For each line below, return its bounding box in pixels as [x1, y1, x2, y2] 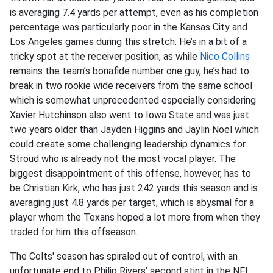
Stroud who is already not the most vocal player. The [10, 153, 236, 165]
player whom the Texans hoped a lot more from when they [10, 211, 260, 224]
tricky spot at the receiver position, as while [10, 51, 200, 63]
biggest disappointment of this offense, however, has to [10, 168, 251, 180]
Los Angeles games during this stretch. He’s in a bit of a [10, 36, 247, 48]
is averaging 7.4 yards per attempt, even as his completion [10, 7, 258, 19]
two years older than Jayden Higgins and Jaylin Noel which [10, 124, 259, 136]
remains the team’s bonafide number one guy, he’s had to [10, 65, 249, 77]
